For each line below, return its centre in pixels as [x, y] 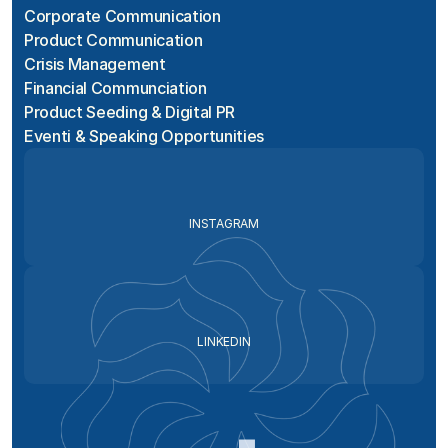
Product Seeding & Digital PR [130, 112]
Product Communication [113, 40]
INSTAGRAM [224, 223]
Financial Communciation [115, 88]
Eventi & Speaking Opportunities [144, 136]
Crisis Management [95, 64]
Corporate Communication [122, 16]
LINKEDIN [224, 341]
